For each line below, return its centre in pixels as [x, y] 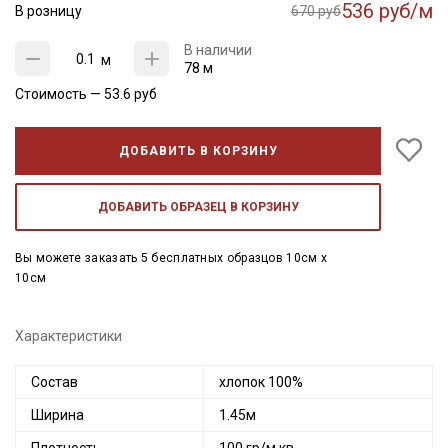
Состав [54, 382]
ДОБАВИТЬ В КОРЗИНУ [198, 151]
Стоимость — [59, 94]
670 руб [316, 11]
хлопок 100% [261, 382]
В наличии [218, 50]
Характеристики [68, 336]
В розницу [48, 11]
